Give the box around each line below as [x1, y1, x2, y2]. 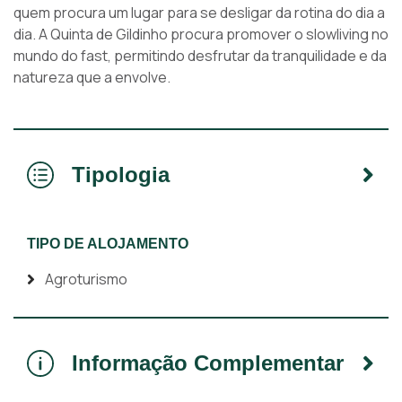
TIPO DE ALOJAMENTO [27, 236, 188, 251]
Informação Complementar [72, 351, 344, 375]
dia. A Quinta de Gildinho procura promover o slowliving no [13, 24, 389, 44]
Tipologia [72, 162, 170, 187]
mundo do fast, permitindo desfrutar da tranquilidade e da [13, 46, 387, 66]
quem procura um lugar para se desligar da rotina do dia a [13, 3, 385, 22]
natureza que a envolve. [13, 67, 170, 87]
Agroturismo [45, 269, 127, 289]
